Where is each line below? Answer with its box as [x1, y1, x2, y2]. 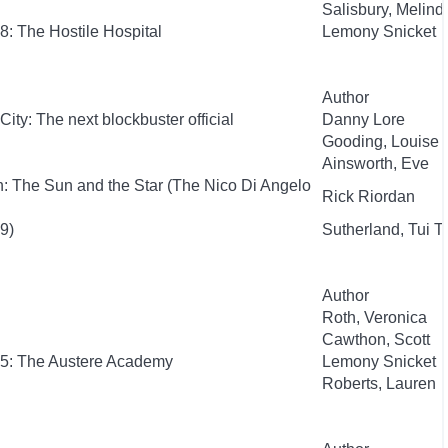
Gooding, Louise [322, 133, 439, 150]
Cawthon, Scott [322, 331, 430, 348]
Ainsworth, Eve [322, 155, 429, 172]
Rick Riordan [322, 188, 415, 205]
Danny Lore [322, 111, 405, 128]
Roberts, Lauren [322, 375, 436, 392]
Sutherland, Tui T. [322, 221, 446, 238]
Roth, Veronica [322, 309, 427, 326]
